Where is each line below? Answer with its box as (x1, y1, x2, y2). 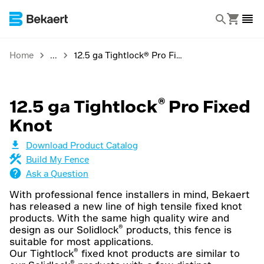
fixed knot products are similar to (78, 247, 240, 259)
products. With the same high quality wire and (9, 212, 229, 223)
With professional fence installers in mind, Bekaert (9, 189, 250, 200)
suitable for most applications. (9, 236, 153, 247)
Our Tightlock (9, 247, 74, 259)
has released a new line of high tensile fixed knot (9, 200, 242, 212)
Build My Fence (26, 154, 89, 164)
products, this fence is (123, 224, 232, 235)
